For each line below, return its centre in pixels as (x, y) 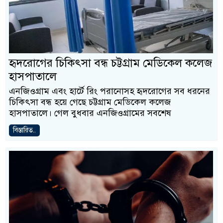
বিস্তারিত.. (24, 130)
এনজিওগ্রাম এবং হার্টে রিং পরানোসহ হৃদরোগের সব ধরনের (110, 91)
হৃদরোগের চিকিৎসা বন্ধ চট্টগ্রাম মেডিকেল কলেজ (111, 63)
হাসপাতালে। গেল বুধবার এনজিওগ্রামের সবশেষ (90, 113)
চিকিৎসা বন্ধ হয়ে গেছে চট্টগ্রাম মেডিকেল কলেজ (90, 102)
